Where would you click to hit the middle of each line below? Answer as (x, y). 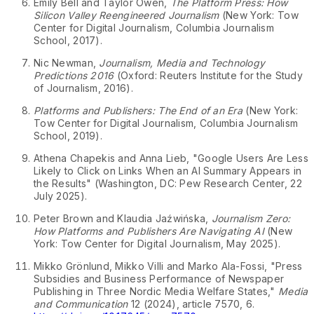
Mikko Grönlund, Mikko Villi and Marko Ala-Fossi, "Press (168, 266)
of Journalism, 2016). (83, 88)
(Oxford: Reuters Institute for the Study (208, 76)
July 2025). (61, 196)
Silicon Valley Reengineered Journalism (127, 15)
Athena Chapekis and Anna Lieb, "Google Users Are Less (171, 158)
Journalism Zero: (251, 219)
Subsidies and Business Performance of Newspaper (159, 279)
